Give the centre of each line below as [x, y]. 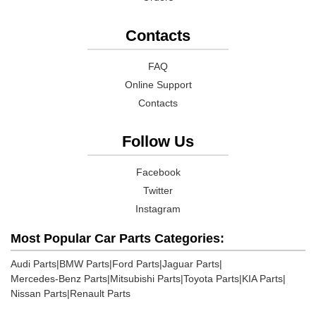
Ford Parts [136, 264]
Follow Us [158, 141]
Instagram [158, 209]
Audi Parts [34, 264]
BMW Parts [84, 264]
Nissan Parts [39, 293]
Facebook [158, 172]
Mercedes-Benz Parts [59, 279]
